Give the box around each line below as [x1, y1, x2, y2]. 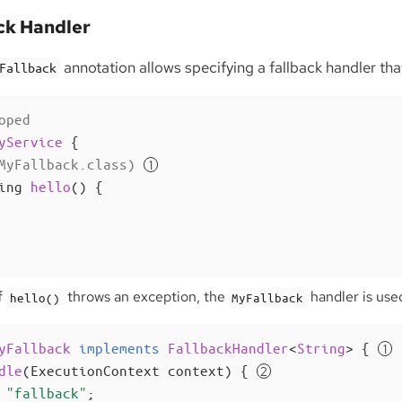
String [296, 339, 345, 357]
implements [78, 339, 160, 357]
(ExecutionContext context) [22, 362, 232, 380]
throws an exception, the [63, 287, 229, 307]
